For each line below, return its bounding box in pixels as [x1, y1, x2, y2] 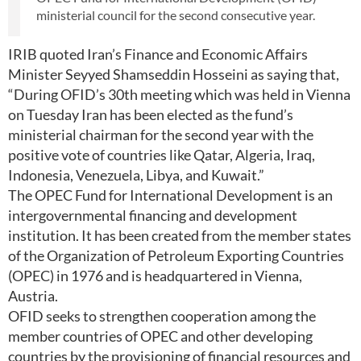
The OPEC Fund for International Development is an [8, 186, 333, 204]
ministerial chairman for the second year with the [8, 126, 313, 143]
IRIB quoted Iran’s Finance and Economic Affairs [8, 45, 308, 63]
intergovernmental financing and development [8, 206, 297, 224]
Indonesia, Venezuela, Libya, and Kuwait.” [8, 166, 264, 184]
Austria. [8, 287, 58, 305]
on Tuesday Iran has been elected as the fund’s [8, 106, 293, 123]
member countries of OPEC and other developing [8, 327, 313, 345]
